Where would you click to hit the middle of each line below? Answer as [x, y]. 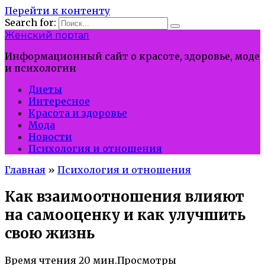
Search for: [30, 22]
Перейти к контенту [57, 11]
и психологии [41, 68]
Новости [50, 137]
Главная [25, 170]
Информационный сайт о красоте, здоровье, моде [132, 56]
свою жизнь [50, 233]
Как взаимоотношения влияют [125, 196]
